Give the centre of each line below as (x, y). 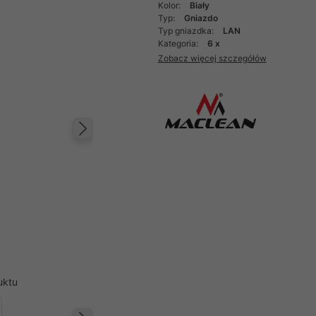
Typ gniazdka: (187, 31)
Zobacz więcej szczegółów (212, 58)
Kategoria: (179, 43)
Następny (134, 143)
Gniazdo (201, 18)
